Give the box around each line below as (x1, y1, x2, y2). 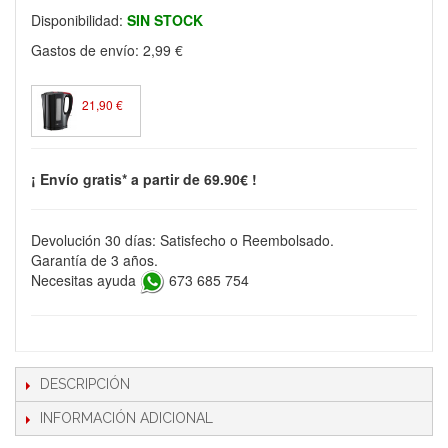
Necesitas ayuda (31, 270, 140, 291)
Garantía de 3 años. (31, 250, 158, 270)
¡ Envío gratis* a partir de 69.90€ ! (31, 169, 257, 189)
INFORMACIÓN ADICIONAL (40, 410, 213, 426)
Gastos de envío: (31, 40, 143, 60)
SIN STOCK (127, 10, 203, 30)
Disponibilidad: (31, 10, 127, 30)
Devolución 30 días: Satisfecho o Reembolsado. (31, 230, 334, 250)
